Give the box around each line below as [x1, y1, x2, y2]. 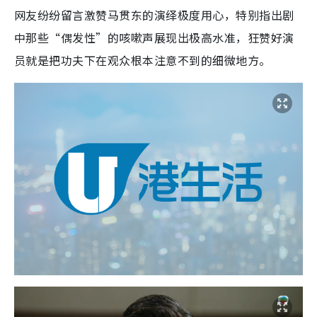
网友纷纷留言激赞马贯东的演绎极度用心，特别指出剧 [14, 6, 294, 23]
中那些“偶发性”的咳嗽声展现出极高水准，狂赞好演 [14, 28, 294, 46]
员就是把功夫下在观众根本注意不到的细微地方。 [14, 51, 271, 69]
